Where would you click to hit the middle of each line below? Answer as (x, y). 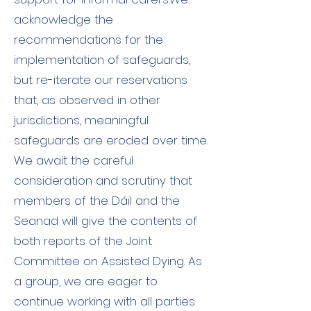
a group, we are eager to (86, 281)
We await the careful (74, 160)
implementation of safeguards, (102, 60)
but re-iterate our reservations (101, 80)
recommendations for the (89, 40)
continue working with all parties (104, 301)
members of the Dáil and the (97, 201)
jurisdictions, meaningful (81, 120)
